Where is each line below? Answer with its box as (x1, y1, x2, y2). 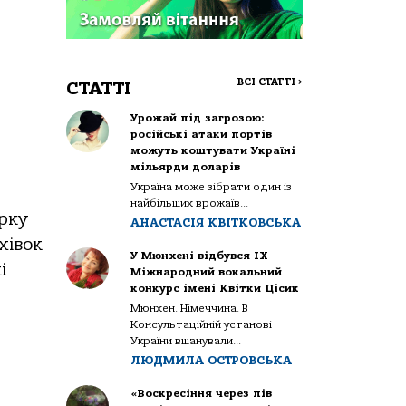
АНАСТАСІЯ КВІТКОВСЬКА (130, 215, 302, 229)
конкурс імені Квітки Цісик (130, 281, 300, 295)
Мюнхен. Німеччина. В (130, 301, 249, 314)
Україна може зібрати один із (130, 179, 293, 193)
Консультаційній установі (130, 317, 273, 331)
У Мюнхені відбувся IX (130, 248, 269, 262)
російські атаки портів (130, 127, 273, 140)
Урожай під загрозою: (130, 111, 266, 124)
